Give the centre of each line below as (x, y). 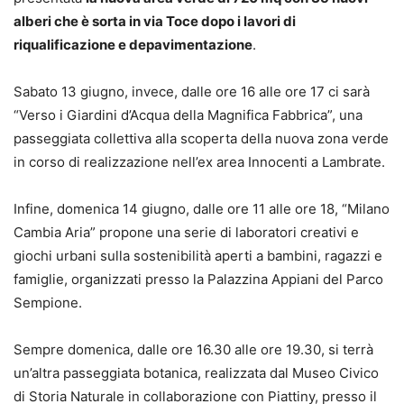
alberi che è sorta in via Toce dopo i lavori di (155, 21)
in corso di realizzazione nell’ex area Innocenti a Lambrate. (199, 161)
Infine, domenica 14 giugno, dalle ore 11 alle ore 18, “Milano (202, 208)
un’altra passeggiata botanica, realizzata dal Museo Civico (196, 372)
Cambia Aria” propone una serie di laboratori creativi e (186, 232)
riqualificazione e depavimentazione (133, 44)
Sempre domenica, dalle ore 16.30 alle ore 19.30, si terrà (193, 349)
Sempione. (48, 302)
